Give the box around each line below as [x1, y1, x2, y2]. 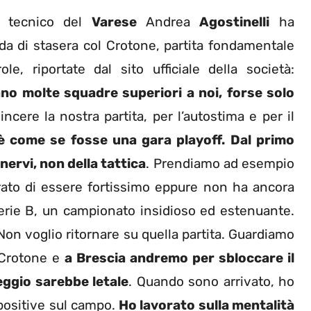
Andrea [145, 13, 200, 30]
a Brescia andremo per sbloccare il [65, 249, 294, 266]
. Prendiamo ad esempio [146, 155, 295, 171]
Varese [92, 13, 146, 30]
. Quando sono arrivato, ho [128, 273, 295, 289]
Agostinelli [199, 13, 270, 30]
